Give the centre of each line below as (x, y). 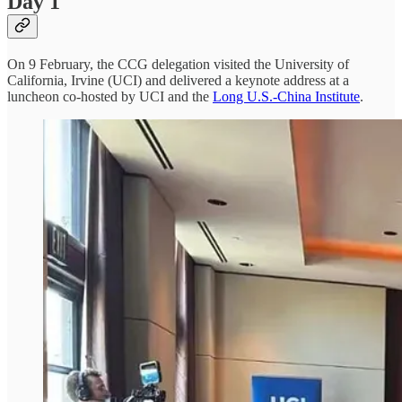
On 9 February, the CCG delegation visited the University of (178, 65)
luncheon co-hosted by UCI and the (110, 97)
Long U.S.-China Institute (286, 97)
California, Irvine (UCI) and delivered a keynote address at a (178, 81)
